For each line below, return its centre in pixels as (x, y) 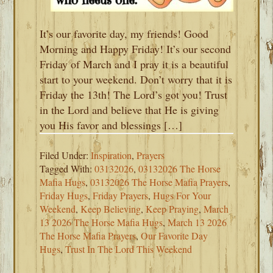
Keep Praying (172, 209)
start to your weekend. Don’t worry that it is (136, 79)
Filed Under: (66, 155)
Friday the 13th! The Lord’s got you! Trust (134, 94)
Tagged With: (67, 168)
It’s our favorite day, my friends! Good (124, 34)
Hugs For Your (182, 195)
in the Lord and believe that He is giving (129, 110)
